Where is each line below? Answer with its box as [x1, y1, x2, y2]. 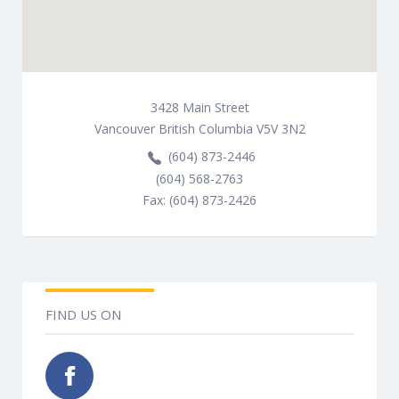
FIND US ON [45, 305, 121, 323]
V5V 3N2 [256, 120, 305, 138]
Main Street [182, 99, 249, 117]
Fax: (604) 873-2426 [142, 191, 256, 208]
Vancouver [94, 120, 155, 138]
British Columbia [158, 120, 253, 138]
